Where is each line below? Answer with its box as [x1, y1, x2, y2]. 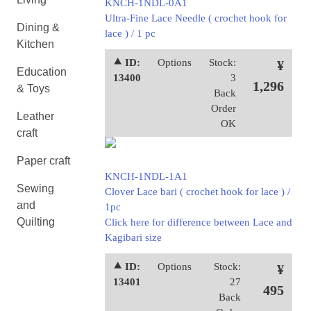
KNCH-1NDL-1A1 [104, 171, 187, 182]
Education [17, 66, 67, 78]
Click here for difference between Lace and [104, 217, 292, 228]
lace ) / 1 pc [104, 28, 155, 39]
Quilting [17, 216, 55, 228]
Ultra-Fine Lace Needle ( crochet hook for [104, 12, 287, 24]
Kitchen [17, 38, 54, 50]
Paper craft [17, 155, 70, 167]
